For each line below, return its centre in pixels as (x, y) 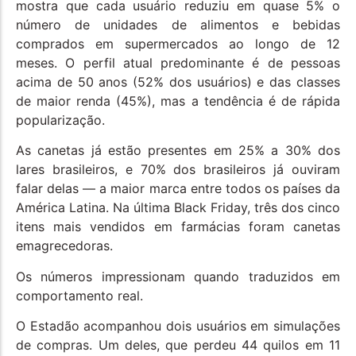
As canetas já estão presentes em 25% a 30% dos (178, 151)
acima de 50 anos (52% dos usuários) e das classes (178, 81)
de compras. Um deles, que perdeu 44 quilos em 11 (178, 345)
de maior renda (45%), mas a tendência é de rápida (178, 101)
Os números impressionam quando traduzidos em (178, 276)
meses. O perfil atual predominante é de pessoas (178, 62)
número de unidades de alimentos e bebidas (178, 24)
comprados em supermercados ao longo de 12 (178, 43)
